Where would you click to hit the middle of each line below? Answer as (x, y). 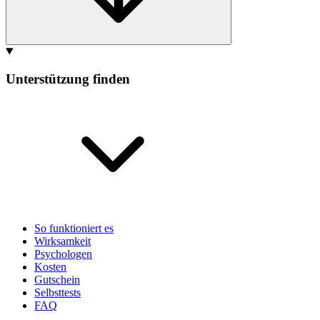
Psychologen (63, 254)
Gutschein (57, 279)
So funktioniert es (74, 228)
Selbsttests (57, 292)
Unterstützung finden (68, 79)
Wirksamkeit (62, 241)
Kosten (50, 266)
